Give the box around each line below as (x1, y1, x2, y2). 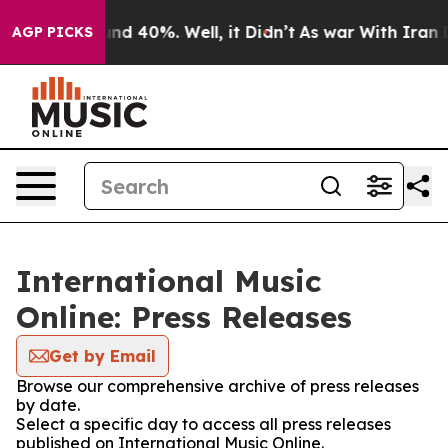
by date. (16, 395, 80, 415)
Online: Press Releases (16, 298, 352, 336)
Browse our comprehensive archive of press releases (16, 376, 419, 396)
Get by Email (49, 346, 156, 366)
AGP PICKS (12, 23, 93, 41)
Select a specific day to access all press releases (16, 414, 391, 434)
